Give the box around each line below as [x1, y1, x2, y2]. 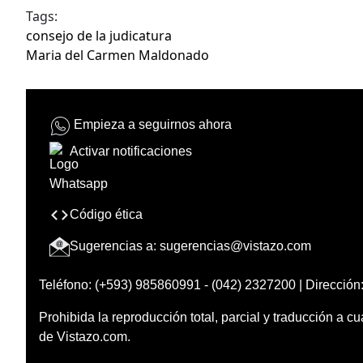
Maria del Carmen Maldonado [26, 46, 209, 65]
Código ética [70, 207, 143, 221]
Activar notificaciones [70, 143, 192, 158]
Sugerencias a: [70, 238, 160, 253]
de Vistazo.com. [39, 329, 130, 344]
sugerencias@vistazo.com [160, 238, 311, 253]
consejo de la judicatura [26, 27, 172, 45]
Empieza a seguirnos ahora [74, 117, 232, 132]
